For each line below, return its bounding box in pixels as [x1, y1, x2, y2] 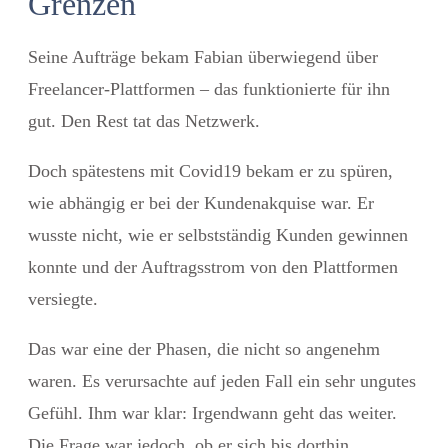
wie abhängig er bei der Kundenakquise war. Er [28, 192, 374, 213]
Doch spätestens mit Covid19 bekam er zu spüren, [28, 160, 393, 181]
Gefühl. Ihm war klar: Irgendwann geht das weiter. [28, 402, 397, 423]
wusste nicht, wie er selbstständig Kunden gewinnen [28, 224, 408, 245]
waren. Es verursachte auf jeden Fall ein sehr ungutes [28, 370, 416, 391]
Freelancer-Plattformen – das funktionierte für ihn [28, 78, 390, 99]
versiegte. [28, 288, 103, 309]
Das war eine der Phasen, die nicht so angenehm [28, 338, 380, 359]
